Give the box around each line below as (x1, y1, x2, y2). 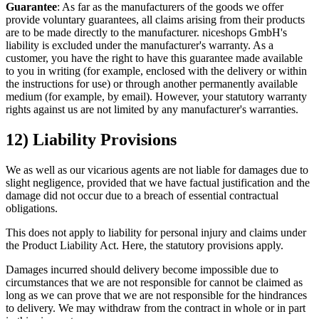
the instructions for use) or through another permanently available (6, 78, 298, 90)
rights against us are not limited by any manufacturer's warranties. (6, 103, 298, 116)
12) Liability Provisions (6, 130, 177, 149)
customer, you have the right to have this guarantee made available (6, 52, 303, 65)
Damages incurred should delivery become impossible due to (6, 263, 278, 276)
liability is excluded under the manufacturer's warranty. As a (6, 39, 273, 52)
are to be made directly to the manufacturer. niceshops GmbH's (6, 26, 287, 39)
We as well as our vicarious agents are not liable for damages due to (6, 163, 308, 176)
